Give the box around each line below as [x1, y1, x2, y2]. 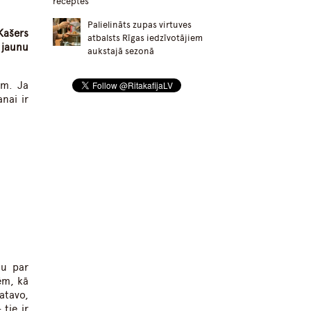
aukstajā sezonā [87, 46, 154, 57]
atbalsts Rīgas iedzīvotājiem [87, 33, 203, 44]
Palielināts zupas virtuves [87, 19, 192, 31]
